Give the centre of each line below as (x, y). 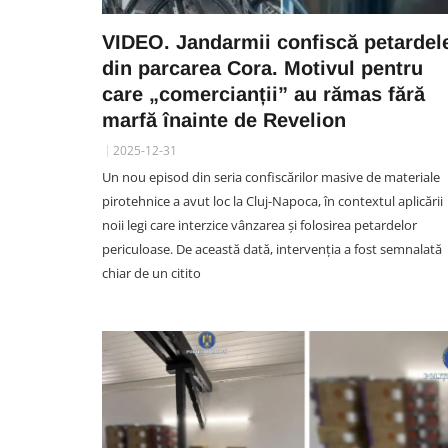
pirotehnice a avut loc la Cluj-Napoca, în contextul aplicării (272, 201)
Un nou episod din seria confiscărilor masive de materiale (271, 177)
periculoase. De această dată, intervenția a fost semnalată (272, 249)
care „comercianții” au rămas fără (263, 94)
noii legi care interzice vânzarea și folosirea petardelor (259, 225)
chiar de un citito (151, 273)
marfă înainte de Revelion (224, 120)
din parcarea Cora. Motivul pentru (262, 68)
